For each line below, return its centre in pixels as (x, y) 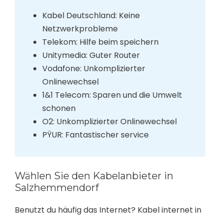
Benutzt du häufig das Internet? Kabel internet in (108, 210)
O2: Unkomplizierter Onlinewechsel (109, 121)
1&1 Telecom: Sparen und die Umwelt (112, 95)
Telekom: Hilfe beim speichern (100, 42)
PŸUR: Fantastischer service (95, 135)
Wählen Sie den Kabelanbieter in (94, 176)
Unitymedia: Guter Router (91, 55)
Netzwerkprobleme (80, 28)
